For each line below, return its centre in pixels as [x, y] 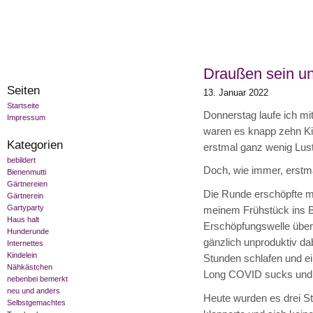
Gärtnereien [27, 184]
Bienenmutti [27, 172]
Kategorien [35, 145]
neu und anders [34, 291]
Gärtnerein [25, 196]
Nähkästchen [30, 267]
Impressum [26, 117]
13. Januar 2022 [235, 92]
